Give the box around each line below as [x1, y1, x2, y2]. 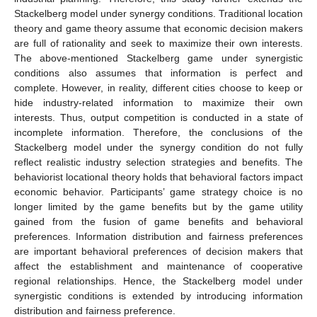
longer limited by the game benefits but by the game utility [14, 201, 303, 213]
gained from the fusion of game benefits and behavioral [14, 216, 303, 228]
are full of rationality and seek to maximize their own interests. [14, 38, 303, 50]
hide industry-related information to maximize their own [14, 97, 303, 109]
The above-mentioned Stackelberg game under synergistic [14, 52, 303, 64]
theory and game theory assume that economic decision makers [14, 23, 303, 35]
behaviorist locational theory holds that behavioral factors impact [14, 171, 303, 183]
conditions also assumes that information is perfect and [14, 67, 303, 79]
